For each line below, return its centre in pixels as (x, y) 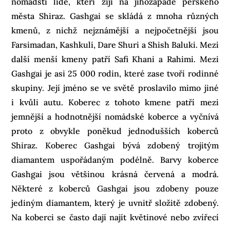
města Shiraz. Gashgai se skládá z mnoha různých (115, 16)
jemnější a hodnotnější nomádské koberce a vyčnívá (115, 116)
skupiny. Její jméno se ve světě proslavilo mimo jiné (115, 88)
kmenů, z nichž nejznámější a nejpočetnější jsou (115, 30)
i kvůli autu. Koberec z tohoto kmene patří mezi (115, 102)
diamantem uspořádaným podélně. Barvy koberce (115, 159)
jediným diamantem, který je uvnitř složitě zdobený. (115, 203)
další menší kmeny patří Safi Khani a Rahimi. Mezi (115, 59)
